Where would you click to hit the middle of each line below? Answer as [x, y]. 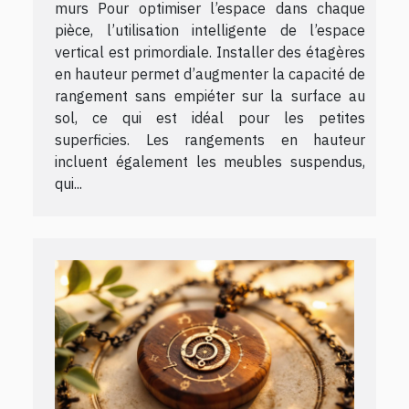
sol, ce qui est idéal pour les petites [210, 118]
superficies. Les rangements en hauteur [210, 140]
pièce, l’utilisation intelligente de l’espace [210, 31]
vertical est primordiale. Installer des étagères [210, 52]
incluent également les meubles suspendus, [210, 162]
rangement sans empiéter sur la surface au [210, 96]
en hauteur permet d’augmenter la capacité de [210, 74]
